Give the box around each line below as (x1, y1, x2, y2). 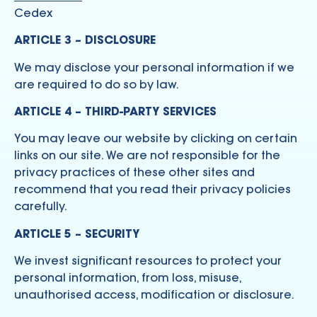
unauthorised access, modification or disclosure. (14, 287, 294, 302)
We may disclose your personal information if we (14, 59, 294, 74)
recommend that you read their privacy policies (14, 182, 291, 197)
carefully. (14, 199, 67, 214)
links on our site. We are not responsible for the (14, 148, 280, 163)
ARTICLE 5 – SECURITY (14, 226, 139, 241)
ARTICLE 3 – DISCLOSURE (14, 33, 156, 47)
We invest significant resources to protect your (14, 253, 282, 268)
